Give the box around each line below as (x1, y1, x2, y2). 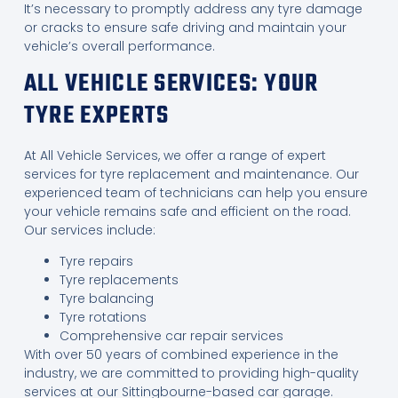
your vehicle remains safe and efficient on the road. (23, 203, 351, 221)
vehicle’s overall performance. (23, 36, 215, 55)
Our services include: (23, 221, 155, 240)
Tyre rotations (59, 308, 147, 327)
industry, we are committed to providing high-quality (23, 364, 359, 383)
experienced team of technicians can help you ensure (23, 184, 368, 203)
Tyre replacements (59, 271, 179, 290)
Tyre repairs (59, 252, 133, 271)
